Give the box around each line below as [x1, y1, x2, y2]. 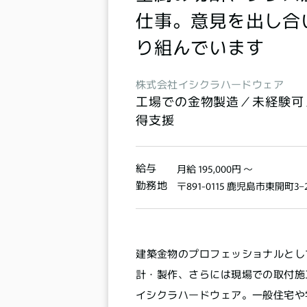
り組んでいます [136, 33, 265, 59]
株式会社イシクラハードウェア [136, 76, 284, 91]
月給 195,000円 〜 [177, 161, 254, 175]
